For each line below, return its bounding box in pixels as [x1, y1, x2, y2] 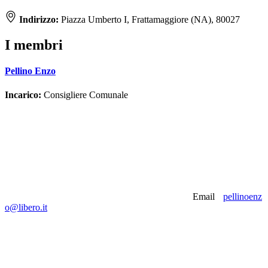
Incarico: [5, 89, 41, 100]
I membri [5, 37, 63, 53]
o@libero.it [5, 202, 47, 212]
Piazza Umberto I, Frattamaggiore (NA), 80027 [61, 14, 240, 25]
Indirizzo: [19, 14, 61, 25]
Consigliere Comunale [41, 89, 128, 100]
